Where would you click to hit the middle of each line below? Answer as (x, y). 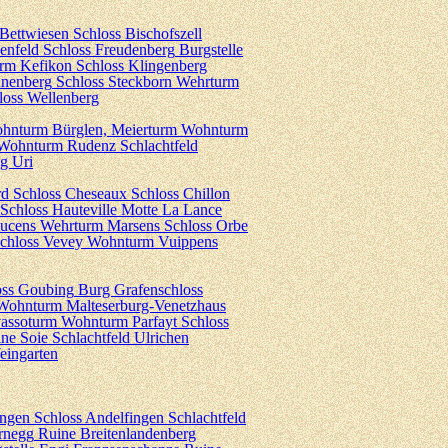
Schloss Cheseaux (70, 193)
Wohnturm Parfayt (119, 321)
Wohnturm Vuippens (152, 241)
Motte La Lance (171, 209)
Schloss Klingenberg (141, 65)
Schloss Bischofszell (137, 33)
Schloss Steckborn (114, 81)
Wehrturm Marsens (100, 225)
